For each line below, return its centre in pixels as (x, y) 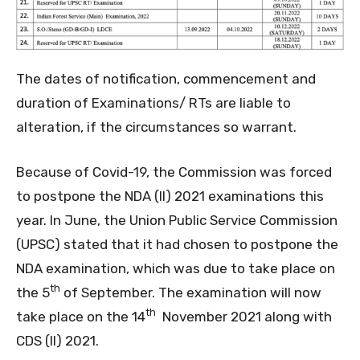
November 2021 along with (244, 316)
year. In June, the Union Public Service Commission (177, 220)
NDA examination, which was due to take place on (176, 268)
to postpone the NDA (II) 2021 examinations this (170, 196)
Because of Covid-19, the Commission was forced (174, 172)
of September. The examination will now (191, 292)
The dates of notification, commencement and (166, 78)
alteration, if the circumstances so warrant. (156, 127)
